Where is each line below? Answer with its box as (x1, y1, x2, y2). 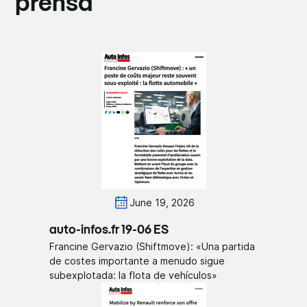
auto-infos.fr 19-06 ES (49, 223, 169, 236)
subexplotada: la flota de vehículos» (49, 269, 218, 281)
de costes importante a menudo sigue (49, 254, 225, 267)
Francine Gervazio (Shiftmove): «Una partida (49, 240, 256, 252)
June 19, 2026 (129, 197, 195, 209)
